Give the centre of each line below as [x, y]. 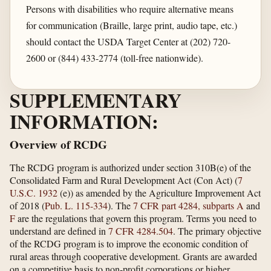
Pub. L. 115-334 [76, 206]
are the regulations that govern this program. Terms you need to [136, 218]
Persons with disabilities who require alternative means [129, 8]
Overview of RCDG [58, 145]
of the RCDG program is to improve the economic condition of [129, 244]
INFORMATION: [84, 122]
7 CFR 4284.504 [141, 231]
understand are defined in [59, 231]
